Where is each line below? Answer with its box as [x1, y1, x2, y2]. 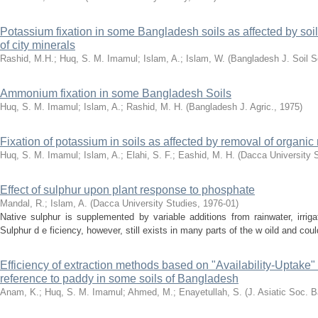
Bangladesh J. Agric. [189, 102, 274, 112]
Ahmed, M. [128, 287, 173, 297]
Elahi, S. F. [126, 150, 172, 160]
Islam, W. [186, 53, 225, 64]
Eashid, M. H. [178, 150, 235, 160]
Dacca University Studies [93, 198, 197, 209]
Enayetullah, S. [179, 287, 242, 297]
